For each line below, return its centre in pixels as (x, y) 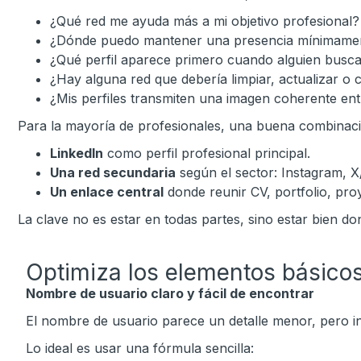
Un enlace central (107, 192)
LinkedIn (77, 153)
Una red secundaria (113, 172)
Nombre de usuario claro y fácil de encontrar (170, 293)
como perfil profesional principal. (207, 153)
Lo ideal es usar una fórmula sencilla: (140, 348)
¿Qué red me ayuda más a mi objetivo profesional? (205, 21)
